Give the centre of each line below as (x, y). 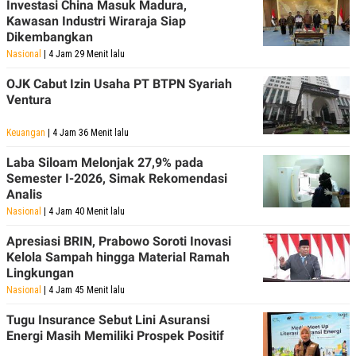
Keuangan (26, 132)
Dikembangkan (50, 37)
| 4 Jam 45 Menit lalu (83, 290)
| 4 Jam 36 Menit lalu (87, 132)
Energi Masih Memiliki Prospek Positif (115, 335)
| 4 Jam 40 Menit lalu (83, 211)
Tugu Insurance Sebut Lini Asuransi (108, 319)
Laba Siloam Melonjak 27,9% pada (105, 162)
